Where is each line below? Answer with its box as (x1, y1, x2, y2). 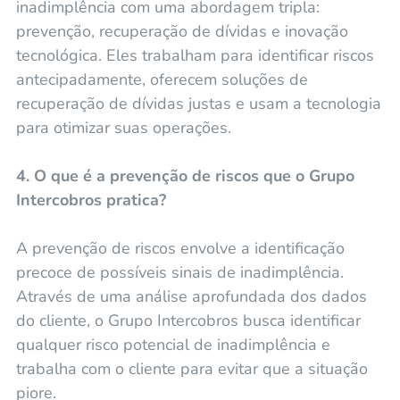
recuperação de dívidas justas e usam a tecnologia (15, 92, 381, 114)
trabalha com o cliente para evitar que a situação (15, 357, 368, 379)
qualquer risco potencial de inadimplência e (15, 333, 330, 355)
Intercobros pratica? (15, 188, 166, 211)
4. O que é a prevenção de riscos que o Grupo (15, 164, 354, 187)
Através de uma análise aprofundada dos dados (15, 285, 367, 307)
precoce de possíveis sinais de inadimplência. (15, 261, 344, 283)
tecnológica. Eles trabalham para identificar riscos (15, 44, 374, 66)
